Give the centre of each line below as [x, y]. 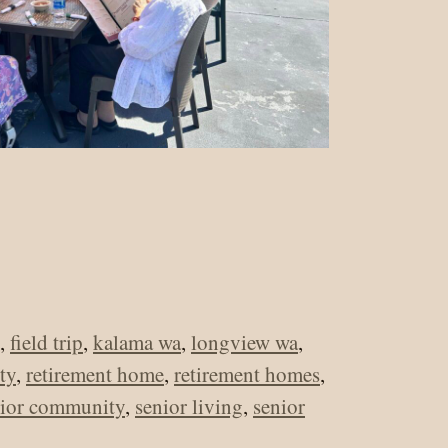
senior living [189, 406]
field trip [46, 342]
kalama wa [137, 342]
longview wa [244, 342]
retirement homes [247, 374]
